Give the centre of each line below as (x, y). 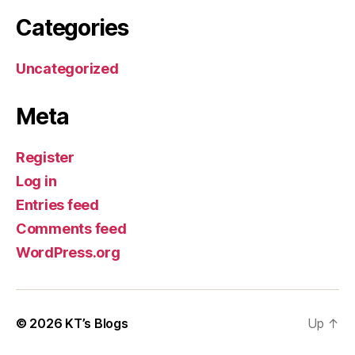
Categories (72, 28)
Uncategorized (67, 69)
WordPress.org (68, 252)
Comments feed (71, 229)
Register (45, 157)
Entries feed (57, 205)
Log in (36, 181)
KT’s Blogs (97, 323)
